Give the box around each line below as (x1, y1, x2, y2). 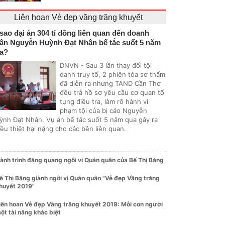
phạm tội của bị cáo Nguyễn (60, 106, 147, 115)
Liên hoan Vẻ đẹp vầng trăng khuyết (14, 13, 143, 22)
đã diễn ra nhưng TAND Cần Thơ (60, 79, 161, 87)
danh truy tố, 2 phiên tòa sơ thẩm (60, 70, 165, 78)
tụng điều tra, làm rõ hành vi (60, 97, 148, 105)
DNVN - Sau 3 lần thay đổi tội (60, 61, 152, 69)
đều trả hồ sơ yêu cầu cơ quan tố (60, 88, 164, 96)
